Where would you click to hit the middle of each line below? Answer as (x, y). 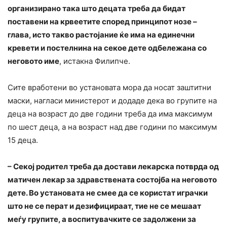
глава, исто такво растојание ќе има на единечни (101, 35)
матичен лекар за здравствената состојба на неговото (112, 180)
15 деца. (23, 140)
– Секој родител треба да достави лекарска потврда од (113, 167)
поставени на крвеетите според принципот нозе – (102, 22)
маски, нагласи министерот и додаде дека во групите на (112, 101)
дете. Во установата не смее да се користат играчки (108, 193)
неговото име (33, 61)
